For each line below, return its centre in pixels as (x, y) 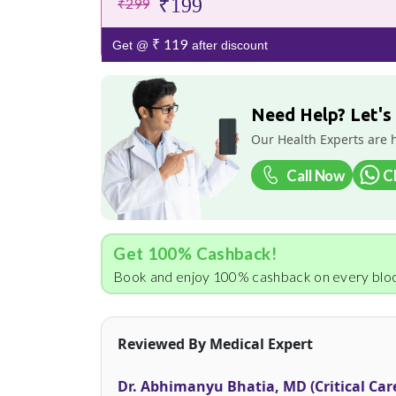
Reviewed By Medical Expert (215, 343)
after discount (228, 46)
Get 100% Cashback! (195, 253)
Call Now (316, 175)
